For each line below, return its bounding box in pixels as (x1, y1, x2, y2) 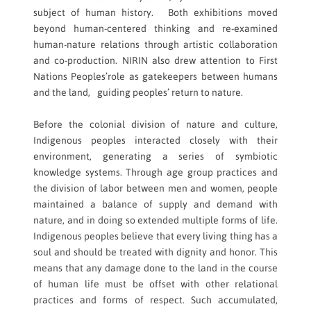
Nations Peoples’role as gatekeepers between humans (33, 71, 278, 83)
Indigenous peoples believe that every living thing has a (33, 230, 278, 242)
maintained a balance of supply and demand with (33, 199, 278, 210)
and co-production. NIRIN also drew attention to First (33, 55, 278, 67)
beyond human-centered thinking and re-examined (33, 23, 278, 35)
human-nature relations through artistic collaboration (33, 39, 278, 51)
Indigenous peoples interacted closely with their (33, 135, 278, 146)
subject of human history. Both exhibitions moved (33, 7, 278, 19)
